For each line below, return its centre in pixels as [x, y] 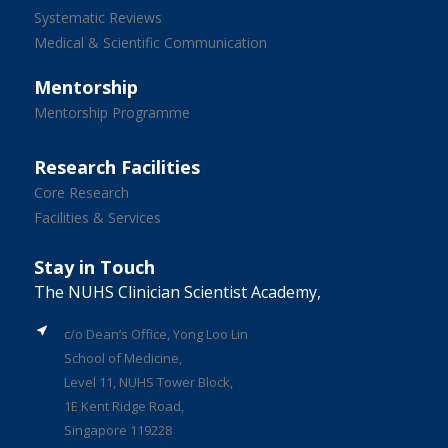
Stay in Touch [94, 266]
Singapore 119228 [117, 429]
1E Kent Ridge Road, [123, 405]
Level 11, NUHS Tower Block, [148, 381]
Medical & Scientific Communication [150, 42]
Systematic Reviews [97, 17]
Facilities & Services [97, 217]
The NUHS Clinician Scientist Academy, [177, 291]
